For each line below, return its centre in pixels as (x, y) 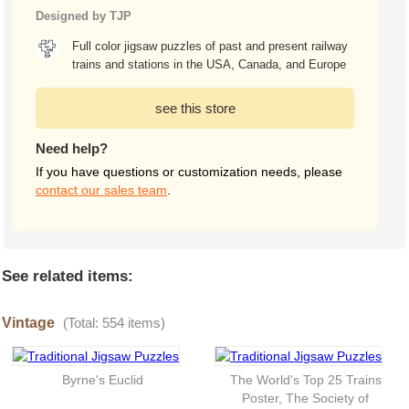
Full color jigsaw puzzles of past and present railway (210, 46)
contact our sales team (101, 190)
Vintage (30, 323)
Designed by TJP (84, 16)
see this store (195, 108)
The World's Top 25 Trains (305, 380)
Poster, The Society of (306, 398)
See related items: (68, 276)
